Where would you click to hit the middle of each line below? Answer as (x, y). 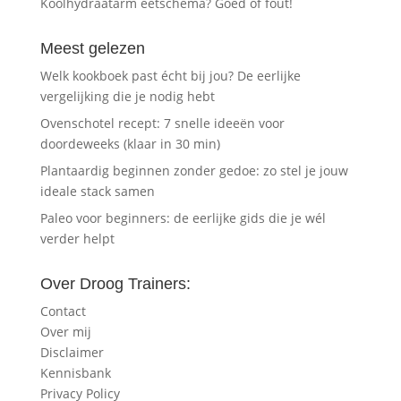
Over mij (65, 332)
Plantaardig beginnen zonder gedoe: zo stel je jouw (194, 171)
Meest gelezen (92, 49)
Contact (63, 311)
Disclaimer (72, 353)
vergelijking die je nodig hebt (127, 97)
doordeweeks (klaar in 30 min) (130, 144)
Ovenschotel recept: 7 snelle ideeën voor (162, 124)
